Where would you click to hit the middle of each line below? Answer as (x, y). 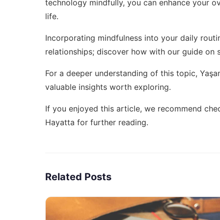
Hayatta (60, 122)
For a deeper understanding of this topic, (123, 73)
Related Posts (78, 177)
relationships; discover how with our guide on (131, 51)
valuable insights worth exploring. (108, 87)
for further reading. (111, 122)
